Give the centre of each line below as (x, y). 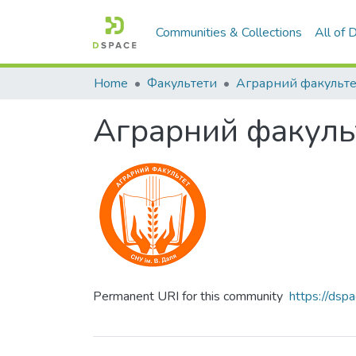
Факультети (182, 83)
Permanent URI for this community (188, 296)
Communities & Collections (229, 32)
